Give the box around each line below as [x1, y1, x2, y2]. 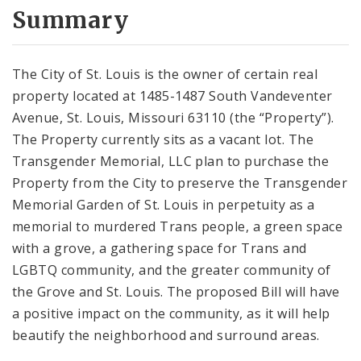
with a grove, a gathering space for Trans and [12, 239, 307, 257]
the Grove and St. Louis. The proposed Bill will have [12, 282, 340, 301]
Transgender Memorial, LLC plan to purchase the [12, 151, 330, 170]
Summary [12, 5, 129, 35]
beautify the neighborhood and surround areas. [12, 326, 320, 344]
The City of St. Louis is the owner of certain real [12, 64, 318, 83]
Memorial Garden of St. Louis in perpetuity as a [12, 195, 315, 214]
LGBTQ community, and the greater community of [12, 260, 331, 279]
